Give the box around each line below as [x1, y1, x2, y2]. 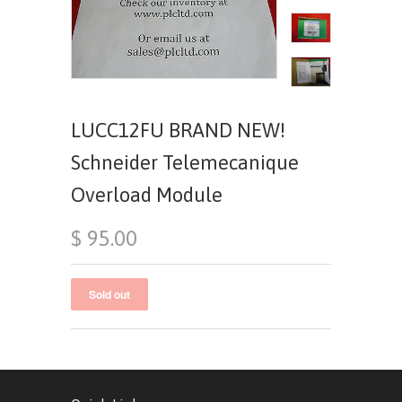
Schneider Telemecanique [71, 151, 299, 174]
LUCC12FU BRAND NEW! [71, 118, 285, 142]
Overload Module [71, 183, 223, 206]
